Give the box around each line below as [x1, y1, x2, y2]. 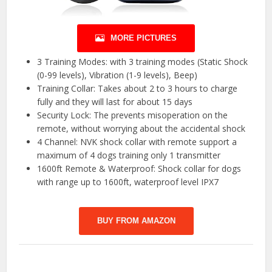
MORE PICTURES [110, 33, 177, 43]
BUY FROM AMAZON [97, 216, 175, 226]
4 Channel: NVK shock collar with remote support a [37, 136, 237, 148]
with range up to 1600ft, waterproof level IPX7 [37, 176, 219, 188]
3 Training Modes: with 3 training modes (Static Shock [37, 56, 248, 68]
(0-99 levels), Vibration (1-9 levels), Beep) [37, 69, 198, 81]
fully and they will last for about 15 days [37, 96, 193, 108]
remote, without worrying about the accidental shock [37, 123, 246, 135]
